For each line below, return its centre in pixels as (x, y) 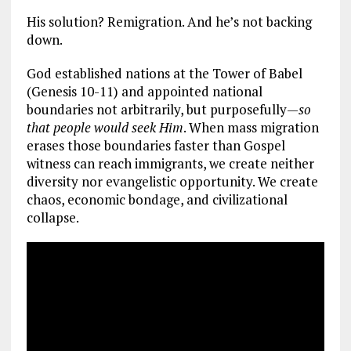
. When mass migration (251, 127)
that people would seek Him (105, 127)
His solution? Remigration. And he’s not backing (169, 21)
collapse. (52, 217)
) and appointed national (188, 91)
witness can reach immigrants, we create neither (170, 163)
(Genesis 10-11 (70, 91)
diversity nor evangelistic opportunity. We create (172, 181)
